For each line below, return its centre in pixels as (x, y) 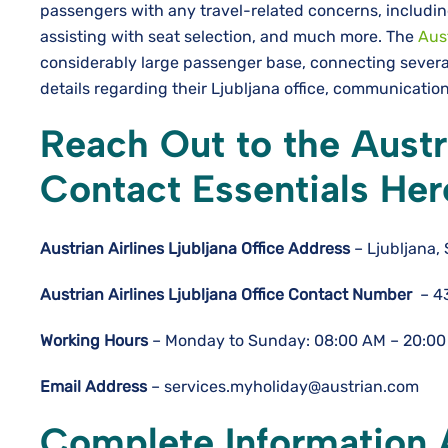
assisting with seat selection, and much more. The (229, 36)
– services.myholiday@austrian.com (283, 386)
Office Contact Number (328, 294)
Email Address (93, 386)
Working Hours (94, 340)
